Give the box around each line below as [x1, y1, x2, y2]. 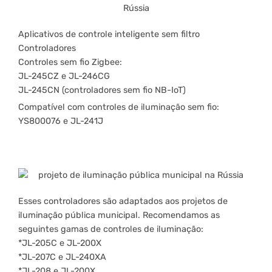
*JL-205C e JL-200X [18, 237, 101, 248]
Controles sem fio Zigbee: [18, 56, 122, 67]
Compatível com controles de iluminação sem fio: [18, 101, 219, 112]
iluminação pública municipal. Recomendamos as [18, 209, 220, 220]
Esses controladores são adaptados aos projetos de [18, 195, 228, 206]
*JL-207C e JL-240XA [18, 251, 106, 262]
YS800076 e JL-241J [18, 115, 103, 126]
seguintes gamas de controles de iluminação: [18, 223, 203, 234]
